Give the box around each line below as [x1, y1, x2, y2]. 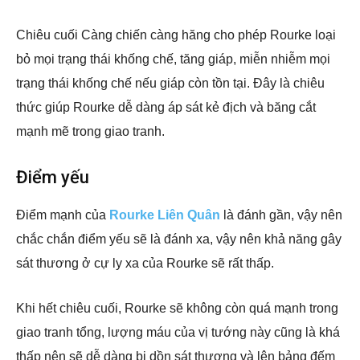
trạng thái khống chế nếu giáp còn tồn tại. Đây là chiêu [16, 76, 325, 90]
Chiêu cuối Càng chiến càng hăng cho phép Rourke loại [16, 27, 336, 42]
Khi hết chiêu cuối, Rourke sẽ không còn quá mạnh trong [16, 301, 338, 315]
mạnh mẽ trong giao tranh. [16, 124, 165, 138]
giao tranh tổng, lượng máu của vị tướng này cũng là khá [16, 325, 340, 339]
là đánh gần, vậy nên [220, 207, 342, 222]
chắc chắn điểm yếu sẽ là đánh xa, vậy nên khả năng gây [16, 231, 342, 246]
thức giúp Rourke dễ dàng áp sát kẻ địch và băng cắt [16, 100, 316, 114]
